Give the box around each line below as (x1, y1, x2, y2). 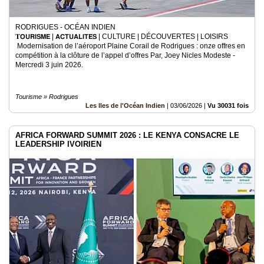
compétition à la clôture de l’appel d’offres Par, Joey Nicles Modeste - (15, 51, 235, 60)
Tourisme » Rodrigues (15, 93, 78, 100)
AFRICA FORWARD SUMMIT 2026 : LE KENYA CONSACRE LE (15, 131, 239, 140)
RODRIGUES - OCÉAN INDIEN (15, 23, 115, 31)
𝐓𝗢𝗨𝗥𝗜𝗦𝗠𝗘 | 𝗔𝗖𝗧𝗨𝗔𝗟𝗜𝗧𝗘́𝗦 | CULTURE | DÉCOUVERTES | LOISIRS (15, 32, 228, 41)
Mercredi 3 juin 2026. (15, 61, 83, 69)
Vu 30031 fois (207, 102, 249, 109)
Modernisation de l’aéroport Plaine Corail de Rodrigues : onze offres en (15, 42, 245, 50)
